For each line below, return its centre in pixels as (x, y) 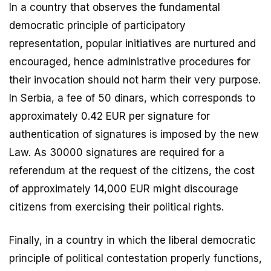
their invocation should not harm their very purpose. (135, 80)
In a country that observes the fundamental (115, 8)
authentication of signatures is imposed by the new (134, 135)
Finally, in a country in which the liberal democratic (132, 240)
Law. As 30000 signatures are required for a (117, 153)
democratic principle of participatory (97, 26)
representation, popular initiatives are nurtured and (132, 44)
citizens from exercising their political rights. (116, 207)
